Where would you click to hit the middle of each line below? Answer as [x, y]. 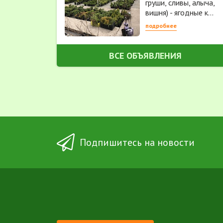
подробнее [161, 26]
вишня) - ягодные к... [179, 12]
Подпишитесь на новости [137, 143]
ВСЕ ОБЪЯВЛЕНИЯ [145, 55]
